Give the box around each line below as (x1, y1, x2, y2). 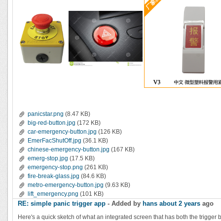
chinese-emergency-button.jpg (28, 146, 110, 153)
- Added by (106, 199, 143, 207)
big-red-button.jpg (28, 119, 75, 126)
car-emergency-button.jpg (28, 128, 97, 135)
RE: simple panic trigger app (18, 199, 106, 207)
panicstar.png (28, 110, 64, 117)
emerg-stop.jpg (28, 154, 68, 162)
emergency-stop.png (28, 163, 83, 171)
